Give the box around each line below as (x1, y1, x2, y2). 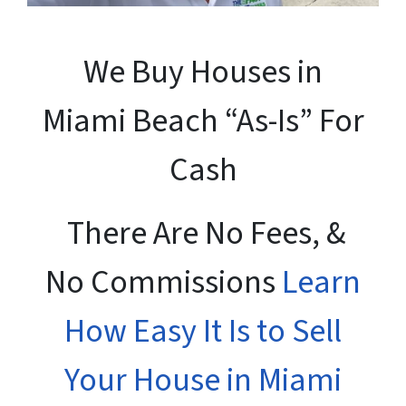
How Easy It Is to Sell (64, 307, 342, 354)
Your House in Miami (64, 356, 342, 403)
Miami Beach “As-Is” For (42, 97, 364, 144)
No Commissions (45, 258, 282, 305)
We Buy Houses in (83, 48, 323, 95)
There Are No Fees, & (60, 209, 346, 256)
